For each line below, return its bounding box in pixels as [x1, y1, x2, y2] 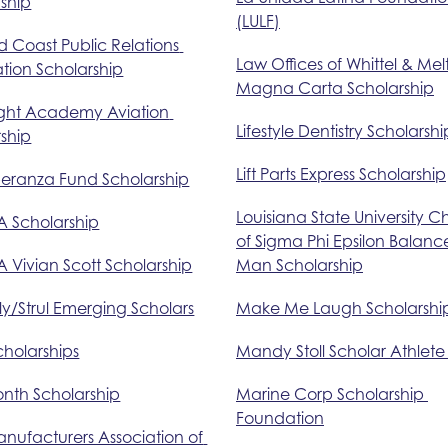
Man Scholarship [235, 254, 363, 275]
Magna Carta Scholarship [235, 77, 434, 98]
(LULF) [235, 10, 280, 31]
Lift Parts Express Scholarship [235, 163, 446, 184]
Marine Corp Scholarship [235, 383, 424, 404]
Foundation [235, 407, 324, 428]
